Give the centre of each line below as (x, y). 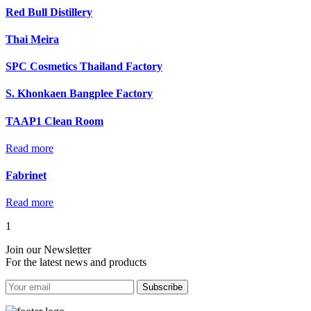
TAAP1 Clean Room (54, 121)
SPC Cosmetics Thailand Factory (84, 67)
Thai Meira (32, 39)
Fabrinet (26, 176)
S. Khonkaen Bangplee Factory (79, 94)
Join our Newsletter (50, 250)
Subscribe (162, 287)
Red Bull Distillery (49, 12)
